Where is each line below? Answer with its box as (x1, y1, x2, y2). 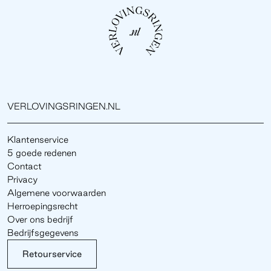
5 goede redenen (7, 147, 76, 158)
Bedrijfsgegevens (7, 227, 79, 238)
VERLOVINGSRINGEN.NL (7, 100, 120, 111)
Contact (7, 160, 42, 171)
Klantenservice (7, 134, 68, 145)
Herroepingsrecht (7, 200, 78, 211)
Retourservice (22, 248, 82, 259)
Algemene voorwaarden (7, 187, 106, 198)
